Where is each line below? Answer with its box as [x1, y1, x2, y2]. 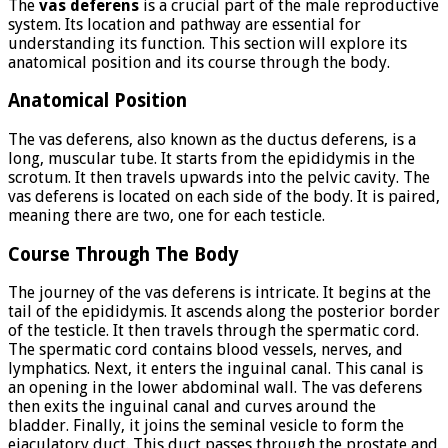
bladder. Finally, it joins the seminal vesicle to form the [8, 416, 404, 436]
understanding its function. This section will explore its [8, 33, 407, 53]
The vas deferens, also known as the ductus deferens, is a [8, 129, 416, 149]
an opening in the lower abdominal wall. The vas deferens [8, 378, 422, 398]
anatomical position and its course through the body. [8, 52, 390, 72]
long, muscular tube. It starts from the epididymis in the [8, 148, 415, 168]
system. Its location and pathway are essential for [8, 14, 361, 34]
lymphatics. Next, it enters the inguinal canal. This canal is [8, 359, 423, 379]
